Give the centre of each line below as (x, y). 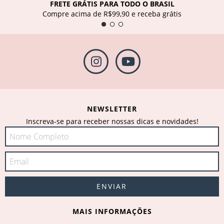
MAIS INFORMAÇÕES (112, 211)
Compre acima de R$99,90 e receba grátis (112, 14)
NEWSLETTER (112, 109)
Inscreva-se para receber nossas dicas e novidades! (112, 121)
